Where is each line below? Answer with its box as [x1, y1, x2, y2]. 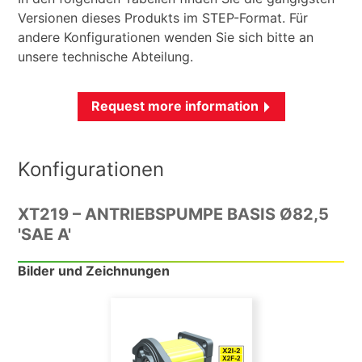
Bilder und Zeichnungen [18, 263, 170, 280]
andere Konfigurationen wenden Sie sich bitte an [18, 29, 314, 46]
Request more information [90, 98, 259, 115]
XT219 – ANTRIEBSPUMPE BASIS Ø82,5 [18, 204, 330, 225]
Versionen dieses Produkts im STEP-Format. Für [18, 10, 309, 27]
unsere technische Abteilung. [18, 48, 194, 65]
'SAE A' [18, 225, 72, 245]
